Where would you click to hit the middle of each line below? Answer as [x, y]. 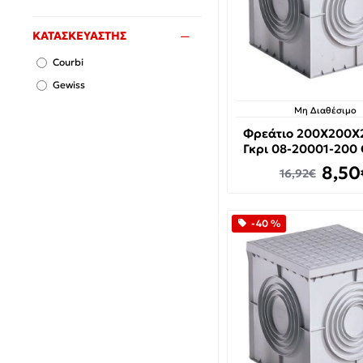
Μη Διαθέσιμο [326, 111]
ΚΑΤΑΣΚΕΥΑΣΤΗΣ [79, 36]
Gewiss [69, 85]
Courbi [68, 62]
